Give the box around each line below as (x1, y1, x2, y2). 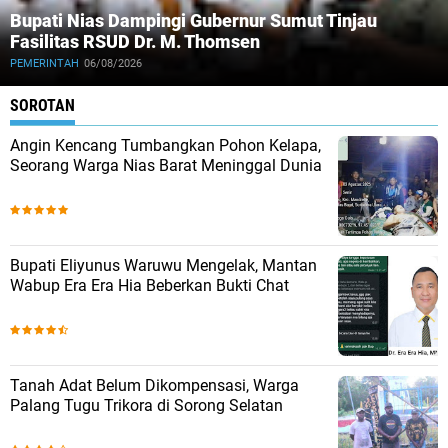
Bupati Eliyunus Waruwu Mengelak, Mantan (10, 255, 317, 275)
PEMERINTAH (10, 56, 79, 70)
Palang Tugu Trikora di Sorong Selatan (10, 395, 283, 415)
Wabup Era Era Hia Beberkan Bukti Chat (10, 275, 289, 295)
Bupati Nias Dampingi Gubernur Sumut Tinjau (10, 9, 377, 31)
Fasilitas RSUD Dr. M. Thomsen (10, 30, 260, 52)
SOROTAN (10, 95, 75, 115)
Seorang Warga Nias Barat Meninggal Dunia (10, 155, 322, 175)
